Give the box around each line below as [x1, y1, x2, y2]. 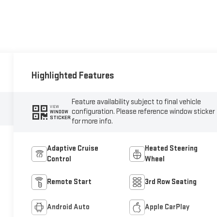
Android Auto [47, 202, 90, 212]
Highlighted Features [31, 70, 115, 82]
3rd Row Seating [144, 177, 197, 186]
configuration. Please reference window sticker [72, 107, 215, 117]
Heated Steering [144, 143, 198, 153]
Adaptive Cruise [47, 143, 99, 153]
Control [47, 154, 72, 164]
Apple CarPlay [144, 202, 189, 212]
